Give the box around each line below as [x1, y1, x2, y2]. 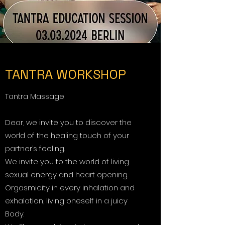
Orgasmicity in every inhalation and [5, 182, 135, 193]
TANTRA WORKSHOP [5, 66, 126, 83]
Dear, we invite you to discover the [5, 117, 132, 128]
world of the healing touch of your [5, 130, 129, 141]
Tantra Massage [5, 91, 64, 101]
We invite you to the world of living [5, 156, 129, 167]
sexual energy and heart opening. [5, 169, 128, 180]
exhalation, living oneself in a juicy [5, 195, 128, 206]
